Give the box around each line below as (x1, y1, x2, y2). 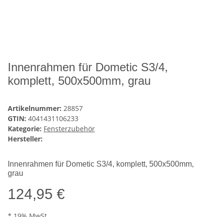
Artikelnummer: (8, 104, 63, 113)
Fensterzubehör (44, 124, 95, 134)
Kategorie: (8, 124, 44, 134)
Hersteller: (8, 134, 43, 144)
